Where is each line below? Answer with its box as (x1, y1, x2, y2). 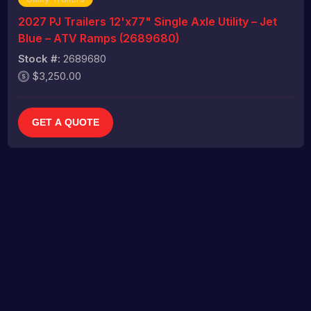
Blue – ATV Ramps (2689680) (17, 31, 179, 45)
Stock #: (17, 51, 60, 65)
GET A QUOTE (31, 116, 99, 128)
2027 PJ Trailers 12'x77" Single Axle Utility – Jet (17, 14, 277, 28)
